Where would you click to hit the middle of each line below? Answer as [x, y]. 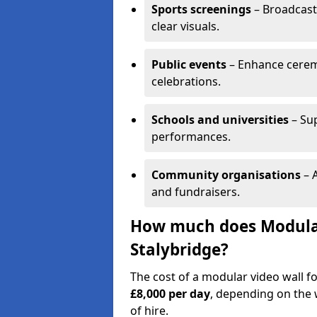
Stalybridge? [179, 249]
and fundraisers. [196, 192]
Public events [189, 64]
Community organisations [226, 175]
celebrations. [186, 81]
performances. [191, 137]
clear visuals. [185, 26]
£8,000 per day [170, 294]
